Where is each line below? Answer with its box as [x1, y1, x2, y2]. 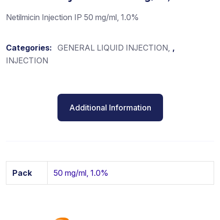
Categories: [6, 42, 54, 53]
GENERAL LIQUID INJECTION [57, 42, 168, 53]
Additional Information [69, 102, 151, 112]
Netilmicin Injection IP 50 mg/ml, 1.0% [6, 12, 139, 22]
